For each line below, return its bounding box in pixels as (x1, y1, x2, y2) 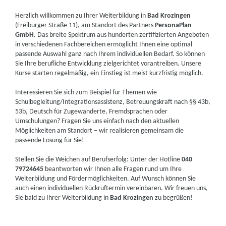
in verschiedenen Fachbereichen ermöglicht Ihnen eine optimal (15, 41, 193, 48)
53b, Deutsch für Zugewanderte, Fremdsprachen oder (15, 108, 168, 116)
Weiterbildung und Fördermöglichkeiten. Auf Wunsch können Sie (15, 175, 196, 183)
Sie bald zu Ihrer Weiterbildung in (15, 194, 110, 202)
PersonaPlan (155, 22, 192, 29)
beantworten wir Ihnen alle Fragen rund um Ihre (43, 165, 182, 173)
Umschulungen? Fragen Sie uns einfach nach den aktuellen (15, 118, 180, 125)
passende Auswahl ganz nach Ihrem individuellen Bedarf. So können (15, 50, 205, 58)
